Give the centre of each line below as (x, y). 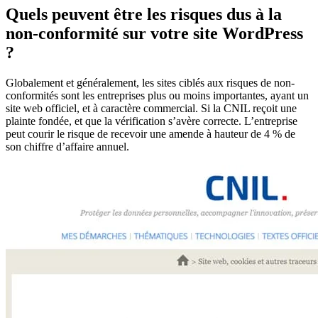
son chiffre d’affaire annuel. (67, 147)
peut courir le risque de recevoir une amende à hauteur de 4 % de (150, 134)
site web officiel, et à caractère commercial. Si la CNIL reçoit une (151, 109)
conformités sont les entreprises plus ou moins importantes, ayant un (157, 96)
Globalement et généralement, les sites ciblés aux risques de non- (150, 83)
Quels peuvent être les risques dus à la (144, 15)
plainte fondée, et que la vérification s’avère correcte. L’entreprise (152, 121)
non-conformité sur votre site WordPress (154, 34)
